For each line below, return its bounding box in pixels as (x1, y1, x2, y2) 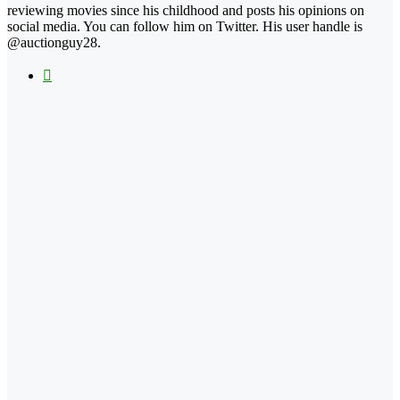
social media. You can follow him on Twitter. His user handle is (7, 19, 362, 35)
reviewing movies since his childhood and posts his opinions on (7, 3, 364, 19)
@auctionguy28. (7, 35, 101, 51)
